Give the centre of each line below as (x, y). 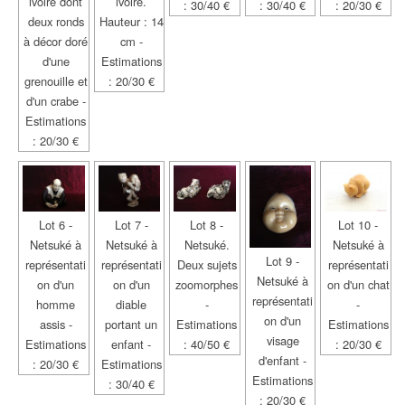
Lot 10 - (358, 225)
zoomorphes (207, 285)
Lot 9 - (283, 260)
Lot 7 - (131, 225)
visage (283, 340)
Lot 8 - (207, 225)
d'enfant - (283, 360)
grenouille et (56, 80)
